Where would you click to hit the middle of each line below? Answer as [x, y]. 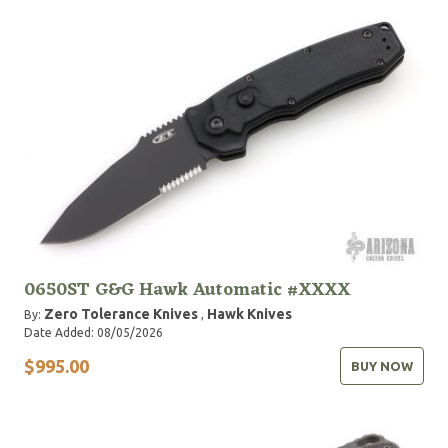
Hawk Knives [249, 314]
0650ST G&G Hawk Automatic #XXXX [187, 290]
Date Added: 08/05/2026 [93, 332]
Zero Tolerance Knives [121, 314]
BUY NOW [382, 366]
